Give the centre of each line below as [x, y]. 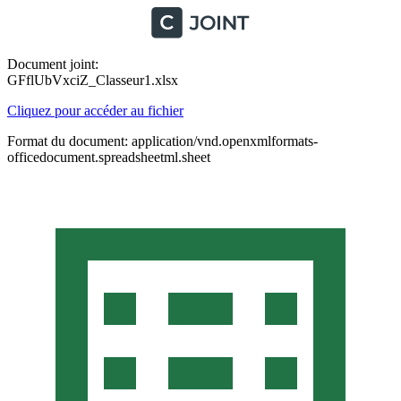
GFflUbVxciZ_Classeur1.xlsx [93, 80]
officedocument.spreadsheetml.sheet [109, 157]
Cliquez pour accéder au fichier [95, 111]
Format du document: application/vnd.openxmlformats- [162, 141]
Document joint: [53, 64]
